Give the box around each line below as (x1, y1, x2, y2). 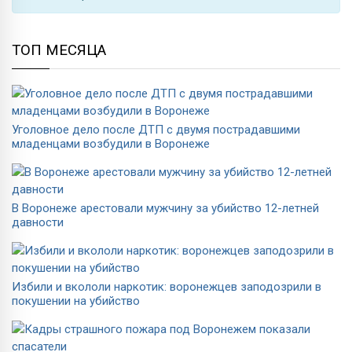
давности (12, 214, 64, 229)
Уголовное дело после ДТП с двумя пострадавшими (12, 122, 300, 137)
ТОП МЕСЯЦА (12, 41, 106, 59)
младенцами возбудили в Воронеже (12, 136, 210, 151)
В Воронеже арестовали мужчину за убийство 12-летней (12, 200, 319, 215)
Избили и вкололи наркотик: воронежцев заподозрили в (12, 279, 321, 294)
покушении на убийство (12, 293, 140, 308)
